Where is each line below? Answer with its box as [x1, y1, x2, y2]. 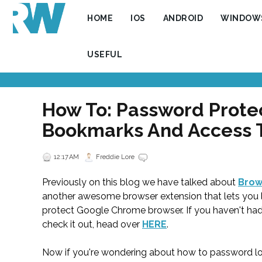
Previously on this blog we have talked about [42, 177, 238, 188]
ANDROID [163, 13, 204, 23]
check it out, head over [42, 219, 142, 230]
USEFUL [87, 50, 123, 59]
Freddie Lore [96, 153, 135, 161]
